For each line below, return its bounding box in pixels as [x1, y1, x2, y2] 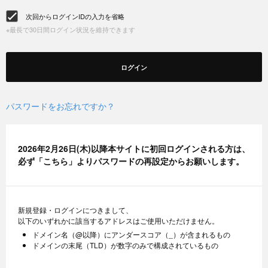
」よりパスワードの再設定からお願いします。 [68, 155, 244, 167]
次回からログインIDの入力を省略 [26, 11, 124, 22]
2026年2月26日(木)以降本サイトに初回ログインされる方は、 [18, 142, 250, 154]
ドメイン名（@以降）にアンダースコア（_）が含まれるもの [32, 229, 230, 239]
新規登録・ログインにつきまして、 [18, 205, 133, 215]
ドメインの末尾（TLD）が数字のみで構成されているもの [32, 240, 218, 250]
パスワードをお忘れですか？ [6, 100, 115, 112]
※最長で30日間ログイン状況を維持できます [6, 25, 135, 34]
